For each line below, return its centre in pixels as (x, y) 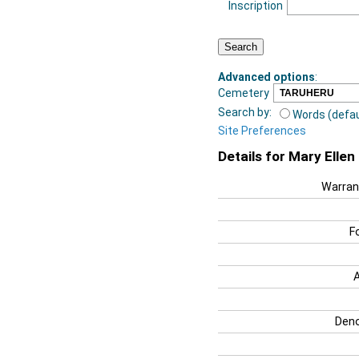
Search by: (245, 112)
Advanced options (266, 77)
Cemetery (244, 93)
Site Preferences (262, 130)
